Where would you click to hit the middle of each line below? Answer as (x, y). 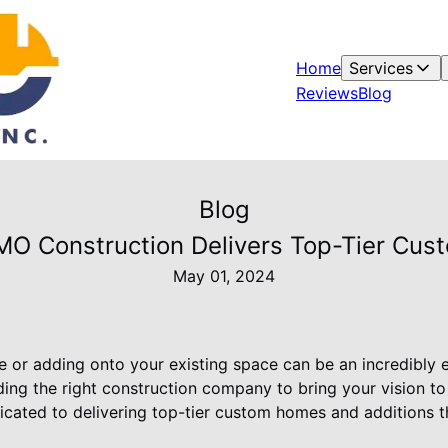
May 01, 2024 (224, 276)
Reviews (327, 93)
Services (381, 68)
